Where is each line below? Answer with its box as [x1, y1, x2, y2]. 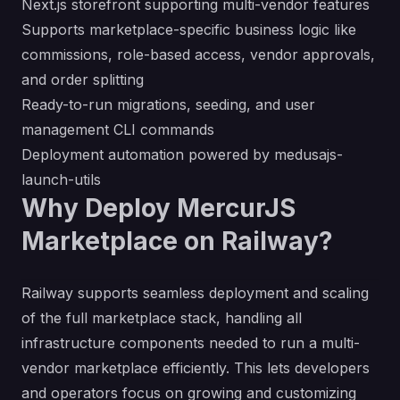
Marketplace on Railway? [21, 226, 333, 256]
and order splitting [21, 71, 144, 88]
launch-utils [21, 171, 101, 188]
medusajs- [274, 146, 343, 163]
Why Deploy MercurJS [21, 193, 296, 223]
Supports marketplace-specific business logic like [21, 21, 356, 38]
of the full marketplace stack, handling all [21, 309, 302, 327]
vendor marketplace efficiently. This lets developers [21, 359, 370, 377]
